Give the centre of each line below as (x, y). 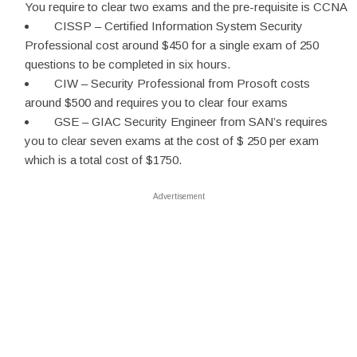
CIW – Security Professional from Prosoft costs (176, 83)
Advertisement (178, 196)
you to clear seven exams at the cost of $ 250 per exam (172, 141)
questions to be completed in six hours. (127, 64)
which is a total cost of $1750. (103, 160)
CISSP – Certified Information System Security (172, 26)
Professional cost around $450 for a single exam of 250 (172, 45)
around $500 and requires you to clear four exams (156, 102)
